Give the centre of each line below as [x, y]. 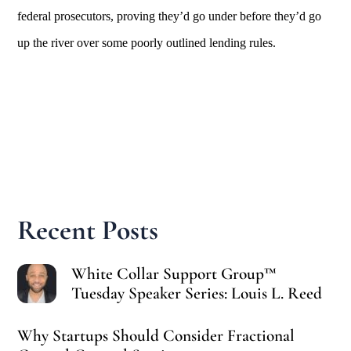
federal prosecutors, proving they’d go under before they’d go [170, 16]
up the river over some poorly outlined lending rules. [147, 42]
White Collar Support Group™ [174, 273]
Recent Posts [88, 230]
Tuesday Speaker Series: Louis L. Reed [197, 293]
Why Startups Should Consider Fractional [156, 335]
